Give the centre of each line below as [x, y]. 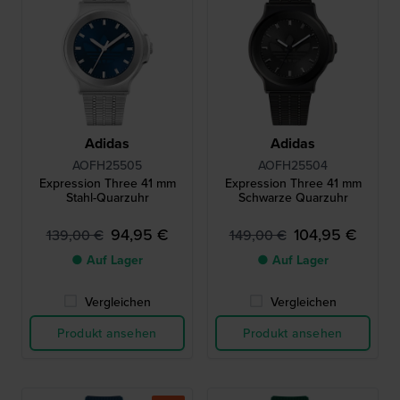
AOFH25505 [107, 166]
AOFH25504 [293, 166]
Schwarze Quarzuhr [293, 198]
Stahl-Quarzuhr [107, 198]
